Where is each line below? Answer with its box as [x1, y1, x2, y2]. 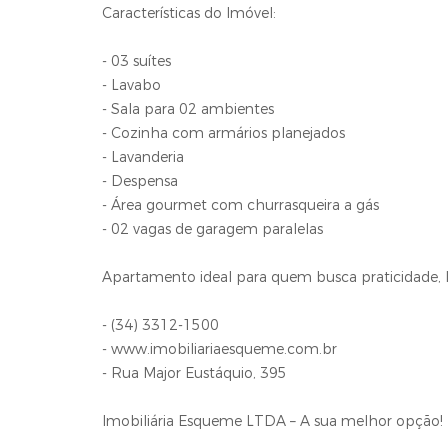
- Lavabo [102, 76, 161, 95]
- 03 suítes [102, 52, 171, 71]
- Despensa [102, 172, 178, 191]
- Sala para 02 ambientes [102, 100, 274, 119]
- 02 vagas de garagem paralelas [102, 220, 323, 239]
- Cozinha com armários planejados [102, 124, 345, 143]
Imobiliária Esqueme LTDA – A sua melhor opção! [102, 412, 443, 431]
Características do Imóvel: [102, 4, 276, 23]
